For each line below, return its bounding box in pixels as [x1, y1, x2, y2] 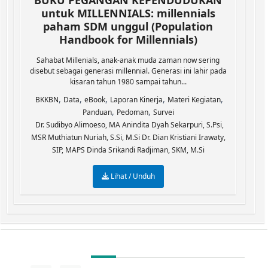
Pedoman [116, 107, 148, 117]
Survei [153, 107, 174, 117]
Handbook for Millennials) [59, 32, 197, 47]
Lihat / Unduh [108, 171, 155, 181]
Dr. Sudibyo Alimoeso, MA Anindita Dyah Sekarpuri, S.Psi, [35, 120, 224, 130]
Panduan [82, 107, 112, 117]
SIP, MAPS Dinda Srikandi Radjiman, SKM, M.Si [51, 145, 205, 155]
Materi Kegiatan [167, 95, 221, 105]
